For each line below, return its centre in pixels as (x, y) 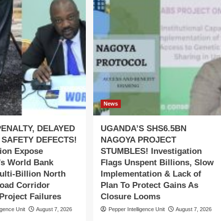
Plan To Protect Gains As (149, 185)
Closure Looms (130, 196)
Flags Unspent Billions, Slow (157, 162)
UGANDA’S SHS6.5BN (143, 128)
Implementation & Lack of (151, 174)
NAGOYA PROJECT (138, 140)
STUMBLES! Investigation (151, 151)
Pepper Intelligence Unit (136, 209)
